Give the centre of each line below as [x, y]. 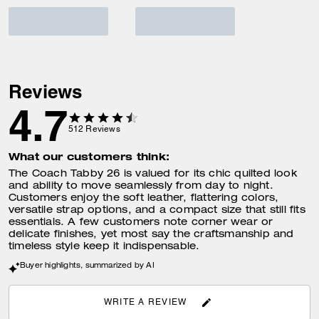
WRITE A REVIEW [145, 302]
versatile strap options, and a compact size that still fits [157, 211]
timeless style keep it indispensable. [104, 247]
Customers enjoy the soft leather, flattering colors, [144, 199]
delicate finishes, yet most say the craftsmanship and [151, 235]
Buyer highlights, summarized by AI [87, 267]
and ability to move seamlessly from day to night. [141, 187]
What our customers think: [89, 157]
